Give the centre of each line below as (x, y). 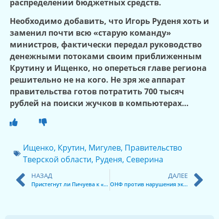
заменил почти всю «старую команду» (90, 33)
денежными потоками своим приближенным (106, 56)
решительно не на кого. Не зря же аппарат (98, 80)
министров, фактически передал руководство (106, 45)
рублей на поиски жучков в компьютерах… (99, 103)
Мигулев (105, 147)
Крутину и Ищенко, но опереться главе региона (108, 68)
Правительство (153, 147)
